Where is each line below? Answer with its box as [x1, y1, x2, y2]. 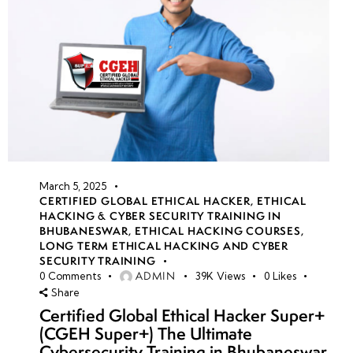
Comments [47, 269, 101, 283]
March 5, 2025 [39, 180, 106, 193]
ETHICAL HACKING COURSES [135, 224, 301, 239]
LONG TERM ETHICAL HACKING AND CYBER [39, 239, 288, 254]
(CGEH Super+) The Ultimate [39, 321, 252, 345]
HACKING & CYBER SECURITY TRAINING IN [39, 209, 281, 224]
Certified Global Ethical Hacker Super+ [39, 303, 325, 327]
